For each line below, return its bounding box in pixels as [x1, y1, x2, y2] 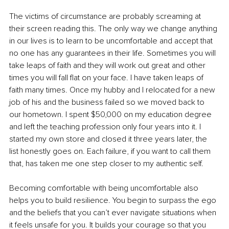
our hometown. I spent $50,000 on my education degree [9, 109, 214, 120]
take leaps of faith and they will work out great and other [9, 60, 208, 71]
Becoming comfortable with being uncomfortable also [9, 182, 200, 193]
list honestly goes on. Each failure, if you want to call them [9, 146, 213, 156]
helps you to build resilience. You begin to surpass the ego [9, 195, 218, 205]
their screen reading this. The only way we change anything [9, 23, 219, 34]
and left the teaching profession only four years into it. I [9, 121, 203, 132]
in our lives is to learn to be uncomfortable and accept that [9, 35, 215, 46]
